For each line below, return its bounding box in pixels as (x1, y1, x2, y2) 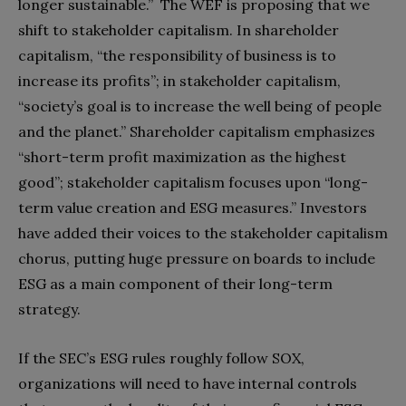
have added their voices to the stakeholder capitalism (18, 223, 388, 242)
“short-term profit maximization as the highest (18, 147, 346, 166)
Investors (296, 198, 367, 217)
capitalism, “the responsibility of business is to (18, 45, 336, 64)
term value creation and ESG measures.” (18, 198, 296, 217)
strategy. (18, 299, 84, 318)
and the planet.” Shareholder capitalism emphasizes (18, 121, 375, 140)
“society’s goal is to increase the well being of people (18, 96, 382, 115)
